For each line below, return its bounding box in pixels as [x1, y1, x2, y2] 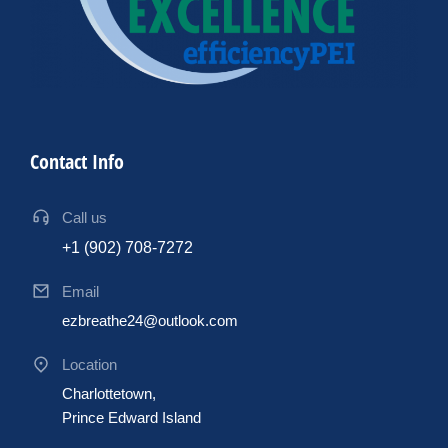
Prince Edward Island [62, 408, 201, 426]
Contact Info [30, 147, 124, 175]
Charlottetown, [62, 384, 156, 402]
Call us [62, 208, 107, 226]
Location [62, 355, 117, 373]
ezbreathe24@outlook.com [62, 311, 238, 329]
